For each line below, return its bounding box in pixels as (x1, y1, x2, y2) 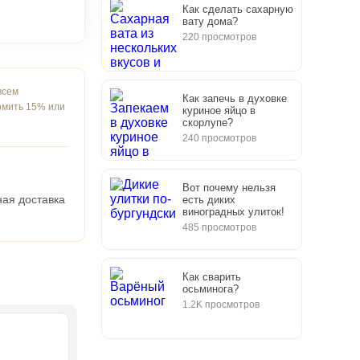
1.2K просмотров (182, 299, 260, 310)
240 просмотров (182, 133, 256, 144)
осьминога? (182, 283, 239, 295)
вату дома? (182, 15, 238, 27)
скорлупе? (182, 117, 233, 129)
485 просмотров (182, 222, 256, 233)
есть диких (182, 194, 235, 206)
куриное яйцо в (182, 104, 256, 117)
